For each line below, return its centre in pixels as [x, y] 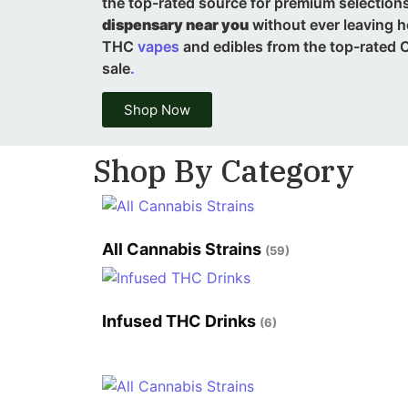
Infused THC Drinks [181, 321]
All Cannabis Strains [184, 250]
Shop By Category [224, 171]
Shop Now [157, 110]
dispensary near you [175, 25]
